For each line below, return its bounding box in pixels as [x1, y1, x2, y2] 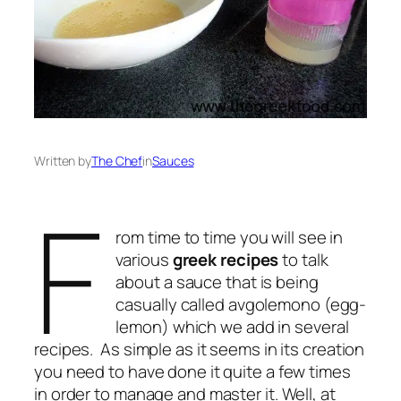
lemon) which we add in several [115, 315, 349, 339]
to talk [278, 248, 328, 272]
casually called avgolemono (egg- [115, 293, 367, 317]
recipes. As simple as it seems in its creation [34, 337, 365, 362]
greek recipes [172, 248, 279, 272]
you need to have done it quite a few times [34, 360, 351, 384]
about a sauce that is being [115, 270, 319, 294]
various [115, 248, 173, 272]
